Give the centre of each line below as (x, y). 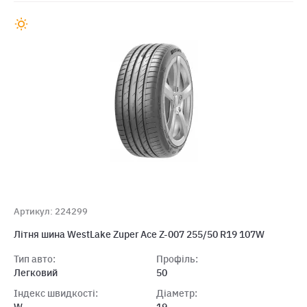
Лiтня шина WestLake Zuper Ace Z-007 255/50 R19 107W (139, 234)
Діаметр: (176, 293)
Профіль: (177, 259)
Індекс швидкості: (56, 293)
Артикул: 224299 (51, 211)
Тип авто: (35, 259)
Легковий (36, 273)
